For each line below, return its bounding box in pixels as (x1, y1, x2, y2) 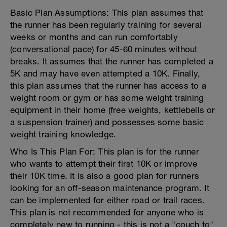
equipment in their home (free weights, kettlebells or (10, 105, 215, 115)
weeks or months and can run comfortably (10, 32, 178, 42)
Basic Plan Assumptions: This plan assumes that (10, 8, 204, 18)
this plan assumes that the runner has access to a (10, 81, 206, 91)
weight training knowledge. (10, 129, 117, 139)
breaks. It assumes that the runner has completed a (10, 56, 214, 66)
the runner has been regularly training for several (10, 20, 202, 30)
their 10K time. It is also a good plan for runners (10, 171, 200, 181)
